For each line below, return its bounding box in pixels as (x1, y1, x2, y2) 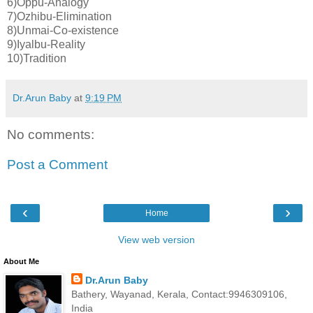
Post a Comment (7, 157, 108, 173)
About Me (3, 256, 39, 265)
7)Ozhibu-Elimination (7, 10, 112, 22)
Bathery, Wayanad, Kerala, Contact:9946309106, (71, 288, 287, 300)
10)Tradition (7, 52, 66, 64)
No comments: (7, 126, 94, 142)
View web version (118, 233, 195, 245)
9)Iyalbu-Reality (7, 38, 85, 50)
